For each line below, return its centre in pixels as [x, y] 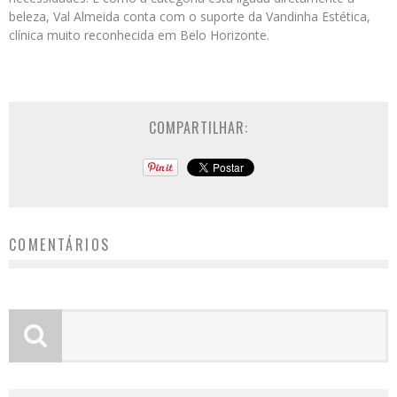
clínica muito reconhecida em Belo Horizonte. [139, 35]
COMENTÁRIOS [60, 245]
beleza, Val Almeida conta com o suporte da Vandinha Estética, [190, 16]
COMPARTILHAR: [198, 128]
